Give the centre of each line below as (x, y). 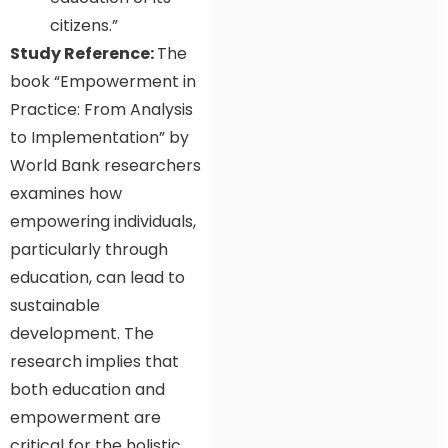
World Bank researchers (105, 166)
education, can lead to (97, 278)
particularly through (89, 250)
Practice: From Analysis (101, 110)
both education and (87, 390)
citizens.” (84, 26)
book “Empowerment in (103, 82)
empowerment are (85, 418)
